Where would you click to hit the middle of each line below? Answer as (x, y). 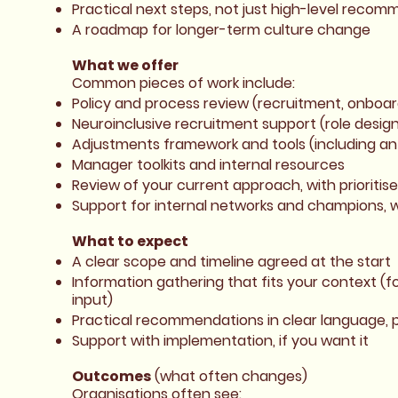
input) (92, 300)
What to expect (130, 242)
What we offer (125, 66)
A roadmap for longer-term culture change (221, 30)
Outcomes (111, 377)
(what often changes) (229, 377)
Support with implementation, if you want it (220, 341)
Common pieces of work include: (183, 84)
